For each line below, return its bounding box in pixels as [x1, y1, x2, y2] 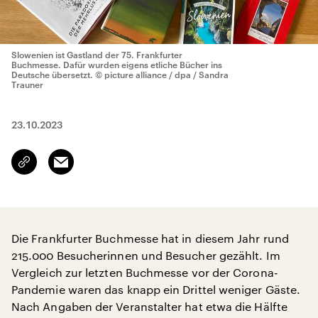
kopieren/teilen [24, 163, 92, 174]
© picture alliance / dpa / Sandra [95, 70, 229, 79]
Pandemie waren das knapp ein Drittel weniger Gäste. [11, 283, 301, 296]
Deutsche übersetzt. [11, 70, 93, 79]
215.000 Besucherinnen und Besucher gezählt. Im [11, 248, 280, 262]
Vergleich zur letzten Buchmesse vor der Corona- [11, 265, 278, 279]
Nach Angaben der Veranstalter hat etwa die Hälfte [11, 300, 287, 313]
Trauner [11, 79, 43, 89]
